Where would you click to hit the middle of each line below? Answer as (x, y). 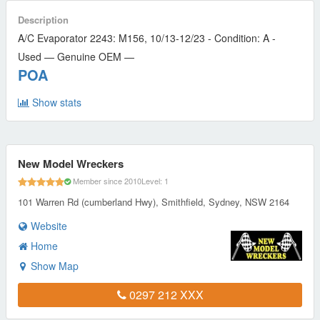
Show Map (53, 265)
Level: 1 (155, 181)
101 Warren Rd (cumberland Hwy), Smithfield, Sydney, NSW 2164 (154, 201)
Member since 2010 (106, 181)
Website (47, 225)
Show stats (55, 102)
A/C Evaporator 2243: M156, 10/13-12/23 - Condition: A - (147, 37)
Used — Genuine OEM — (76, 56)
